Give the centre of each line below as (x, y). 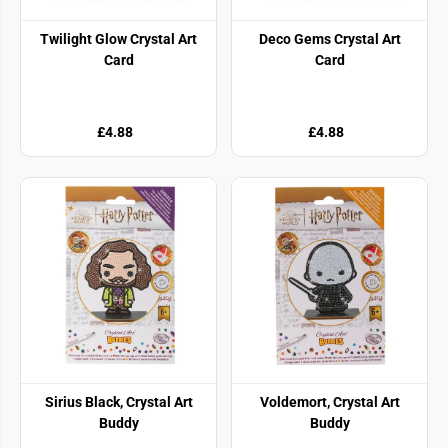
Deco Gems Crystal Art (329, 38)
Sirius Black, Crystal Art (118, 401)
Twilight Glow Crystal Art (118, 38)
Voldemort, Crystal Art (329, 401)
